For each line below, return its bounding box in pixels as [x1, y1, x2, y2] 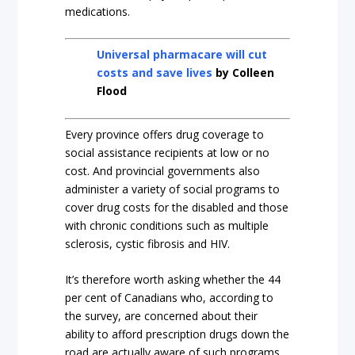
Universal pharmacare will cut [97, 47, 268, 63]
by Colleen [212, 65, 275, 81]
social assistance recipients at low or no [65, 144, 270, 160]
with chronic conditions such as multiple [65, 217, 269, 233]
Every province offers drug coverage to [65, 126, 265, 142]
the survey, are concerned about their [65, 308, 258, 324]
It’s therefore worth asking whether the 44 [65, 272, 281, 288]
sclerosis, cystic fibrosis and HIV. [65, 235, 231, 251]
